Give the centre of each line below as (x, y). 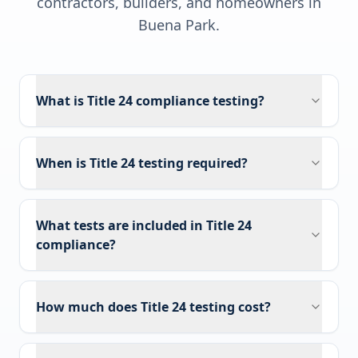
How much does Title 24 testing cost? (153, 307)
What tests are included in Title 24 (144, 225)
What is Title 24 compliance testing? (150, 101)
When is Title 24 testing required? (142, 163)
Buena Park (177, 25)
